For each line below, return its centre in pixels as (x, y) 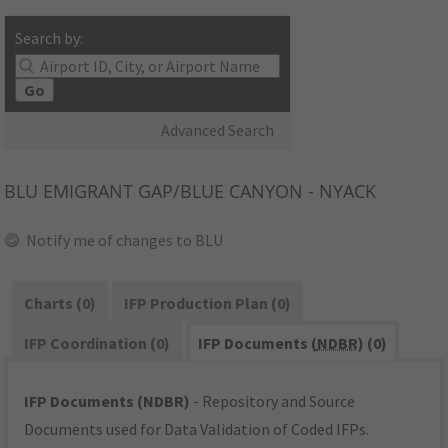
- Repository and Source (273, 401)
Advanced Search (218, 130)
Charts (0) (60, 303)
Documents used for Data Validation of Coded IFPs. (197, 429)
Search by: (49, 38)
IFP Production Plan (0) (207, 303)
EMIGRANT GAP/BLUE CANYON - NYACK (207, 191)
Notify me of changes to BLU (125, 240)
